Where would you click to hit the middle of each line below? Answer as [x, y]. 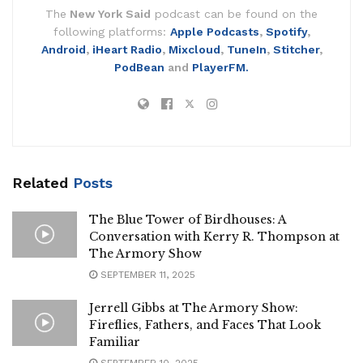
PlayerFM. [220, 67]
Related [40, 182]
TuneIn [246, 49]
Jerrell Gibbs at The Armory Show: [194, 307]
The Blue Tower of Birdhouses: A [188, 219]
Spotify [286, 31]
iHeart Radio [127, 49]
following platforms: [111, 31]
